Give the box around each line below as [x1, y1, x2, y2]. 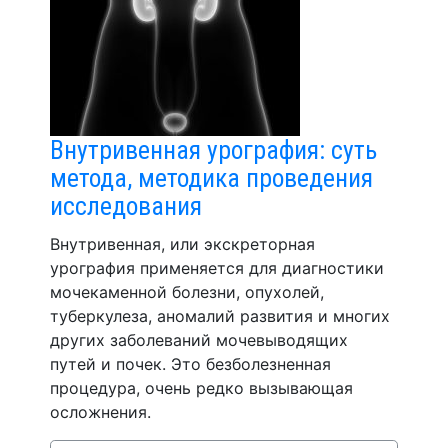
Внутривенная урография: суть [50, 135, 377, 165]
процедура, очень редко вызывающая [50, 378, 353, 398]
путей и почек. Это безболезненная [50, 354, 331, 374]
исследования [50, 191, 202, 221]
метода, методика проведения [50, 163, 373, 193]
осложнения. [50, 402, 151, 422]
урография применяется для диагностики [50, 258, 384, 278]
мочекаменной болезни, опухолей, [50, 282, 324, 302]
